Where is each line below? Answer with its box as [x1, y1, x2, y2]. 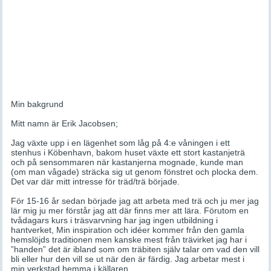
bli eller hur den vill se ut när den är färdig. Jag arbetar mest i [11, 254, 245, 264]
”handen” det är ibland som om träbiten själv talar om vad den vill [11, 244, 260, 254]
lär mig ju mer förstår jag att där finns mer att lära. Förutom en [11, 206, 249, 215]
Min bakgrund [11, 99, 64, 109]
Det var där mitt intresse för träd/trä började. [11, 177, 180, 186]
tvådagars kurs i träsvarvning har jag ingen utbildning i [11, 215, 218, 225]
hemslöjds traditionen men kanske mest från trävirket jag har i [11, 235, 247, 244]
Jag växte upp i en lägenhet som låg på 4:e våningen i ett [11, 138, 230, 148]
